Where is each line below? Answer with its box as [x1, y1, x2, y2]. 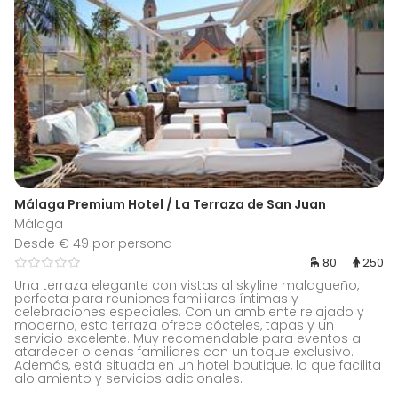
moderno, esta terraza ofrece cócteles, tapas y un [14, 316, 334, 335]
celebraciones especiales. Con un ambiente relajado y [14, 303, 364, 322]
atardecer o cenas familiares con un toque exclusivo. [14, 343, 354, 362]
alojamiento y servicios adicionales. [14, 370, 243, 388]
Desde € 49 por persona [14, 235, 172, 253]
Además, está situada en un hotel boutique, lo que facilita [14, 356, 381, 375]
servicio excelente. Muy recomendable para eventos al [14, 330, 363, 348]
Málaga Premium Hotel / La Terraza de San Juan [14, 195, 326, 214]
